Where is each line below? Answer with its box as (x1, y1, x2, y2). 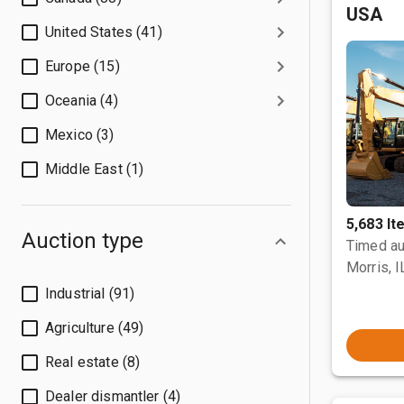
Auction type (22, 228, 143, 253)
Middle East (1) (45, 161, 144, 178)
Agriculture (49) (45, 319, 144, 336)
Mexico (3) (45, 126, 115, 143)
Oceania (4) (45, 92, 118, 109)
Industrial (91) (45, 285, 135, 302)
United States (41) (45, 23, 162, 41)
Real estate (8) (45, 353, 141, 371)
